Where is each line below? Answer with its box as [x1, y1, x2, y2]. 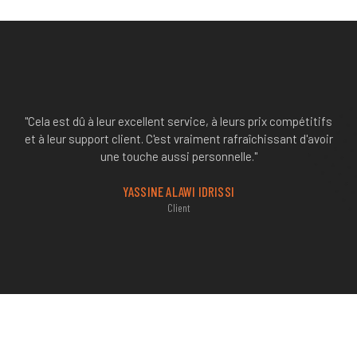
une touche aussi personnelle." [100, 149, 257, 164]
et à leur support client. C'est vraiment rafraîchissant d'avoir [24, 131, 333, 147]
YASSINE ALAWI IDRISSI [122, 183, 235, 200]
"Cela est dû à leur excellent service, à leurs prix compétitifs [25, 114, 332, 129]
